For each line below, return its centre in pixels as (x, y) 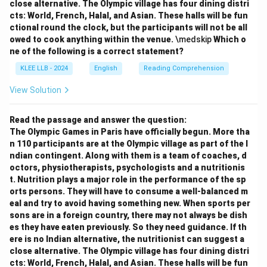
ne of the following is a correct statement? (97, 51)
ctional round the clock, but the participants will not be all (128, 27)
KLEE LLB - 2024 (44, 68)
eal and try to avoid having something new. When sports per (130, 203)
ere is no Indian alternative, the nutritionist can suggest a (127, 239)
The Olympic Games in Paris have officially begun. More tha (130, 132)
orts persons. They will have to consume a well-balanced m (129, 191)
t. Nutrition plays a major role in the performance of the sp (128, 179)
